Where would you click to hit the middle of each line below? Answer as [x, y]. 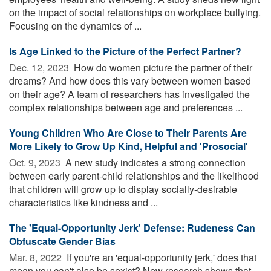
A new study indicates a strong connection [154, 162]
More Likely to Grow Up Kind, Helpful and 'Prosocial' [129, 146]
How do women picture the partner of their [162, 67]
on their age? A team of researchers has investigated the [129, 94]
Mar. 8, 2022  [37, 257]
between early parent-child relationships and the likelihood [134, 175]
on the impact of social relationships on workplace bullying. [135, 12]
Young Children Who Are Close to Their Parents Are [128, 132]
